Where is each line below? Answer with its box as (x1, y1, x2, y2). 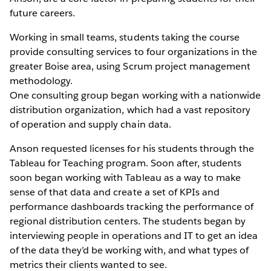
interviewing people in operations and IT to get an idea (10, 229, 258, 242)
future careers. (10, 6, 76, 19)
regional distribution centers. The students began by (10, 214, 246, 227)
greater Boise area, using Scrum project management (10, 59, 250, 73)
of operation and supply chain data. (10, 117, 171, 131)
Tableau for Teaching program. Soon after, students (10, 156, 241, 169)
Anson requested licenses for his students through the (10, 142, 255, 155)
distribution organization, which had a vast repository (10, 103, 251, 116)
